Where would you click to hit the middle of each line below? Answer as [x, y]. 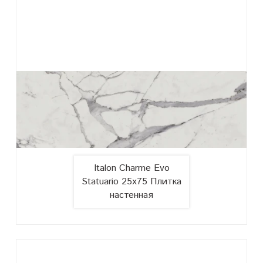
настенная [131, 195]
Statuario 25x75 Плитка [131, 181]
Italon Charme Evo [131, 168]
